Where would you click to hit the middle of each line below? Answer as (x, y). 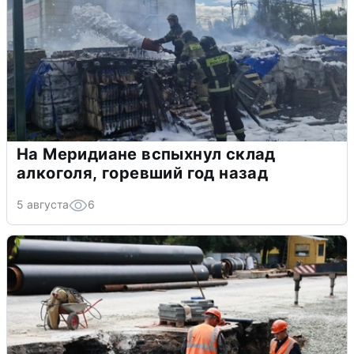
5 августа (43, 204)
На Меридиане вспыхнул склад (146, 154)
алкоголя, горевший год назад (143, 173)
